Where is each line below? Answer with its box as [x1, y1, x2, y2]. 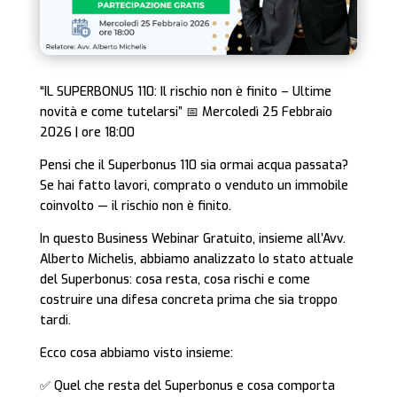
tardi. [39, 312, 71, 330]
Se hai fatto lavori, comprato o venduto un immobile [39, 177, 348, 195]
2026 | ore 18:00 [39, 124, 135, 142]
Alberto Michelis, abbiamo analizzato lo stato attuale [39, 251, 354, 269]
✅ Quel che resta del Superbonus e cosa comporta [39, 378, 335, 395]
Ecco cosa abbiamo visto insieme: [39, 345, 233, 362]
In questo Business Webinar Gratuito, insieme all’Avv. [39, 230, 346, 248]
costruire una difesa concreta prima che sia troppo [39, 292, 338, 309]
